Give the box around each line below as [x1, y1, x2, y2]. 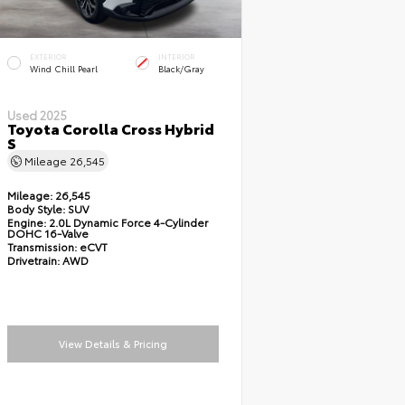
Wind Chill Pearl [29, 61, 98, 74]
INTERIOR [157, 52, 195, 62]
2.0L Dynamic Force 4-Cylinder [45, 214, 208, 231]
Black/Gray [157, 61, 204, 74]
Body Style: [6, 201, 65, 217]
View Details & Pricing [58, 336, 167, 352]
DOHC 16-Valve [6, 225, 89, 241]
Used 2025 [6, 107, 67, 124]
